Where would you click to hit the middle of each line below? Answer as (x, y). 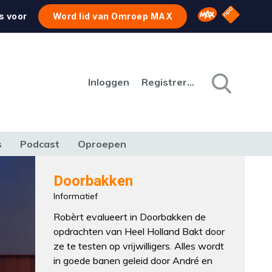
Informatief (76, 196)
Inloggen (109, 82)
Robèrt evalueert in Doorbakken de (130, 217)
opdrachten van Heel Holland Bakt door (139, 231)
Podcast (40, 144)
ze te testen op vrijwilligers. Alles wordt (139, 246)
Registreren (191, 82)
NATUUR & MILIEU (72, 166)
